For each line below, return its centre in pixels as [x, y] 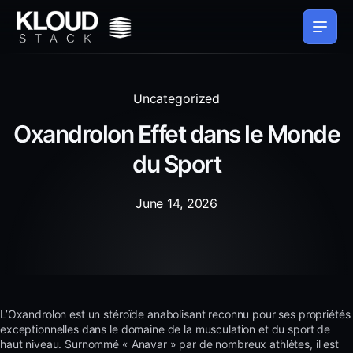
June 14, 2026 [176, 203]
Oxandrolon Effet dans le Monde [176, 134]
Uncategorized [176, 99]
